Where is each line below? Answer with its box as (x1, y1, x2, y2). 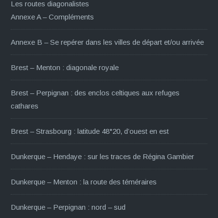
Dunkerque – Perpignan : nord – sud (11, 202, 126, 211)
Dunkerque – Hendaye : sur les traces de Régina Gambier (11, 152, 195, 161)
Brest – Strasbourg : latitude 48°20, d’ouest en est (11, 127, 169, 135)
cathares (11, 101, 39, 110)
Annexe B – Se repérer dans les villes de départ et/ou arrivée (11, 37, 204, 46)
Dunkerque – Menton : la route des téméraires (11, 177, 157, 186)
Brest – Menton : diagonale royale (11, 63, 119, 72)
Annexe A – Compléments (11, 12, 94, 21)
